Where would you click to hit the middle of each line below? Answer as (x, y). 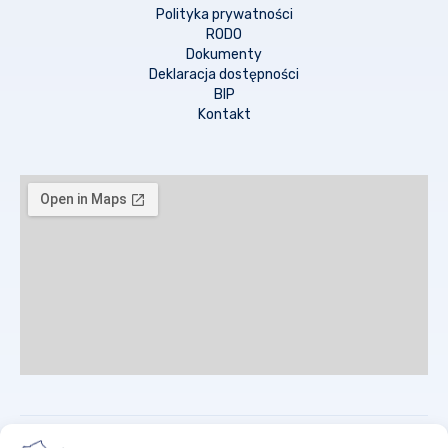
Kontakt (224, 114)
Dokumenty (224, 54)
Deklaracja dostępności (224, 74)
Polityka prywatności (224, 14)
